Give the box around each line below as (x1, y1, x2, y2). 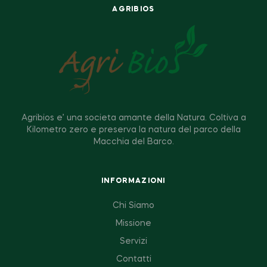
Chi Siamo (113, 201, 154, 210)
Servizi (120, 237, 147, 246)
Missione (116, 219, 151, 228)
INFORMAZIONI (101, 177, 166, 185)
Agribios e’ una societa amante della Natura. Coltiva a (21, 114, 246, 123)
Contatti (116, 254, 151, 263)
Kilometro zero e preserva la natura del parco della (26, 126, 241, 135)
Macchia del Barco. (93, 138, 174, 147)
